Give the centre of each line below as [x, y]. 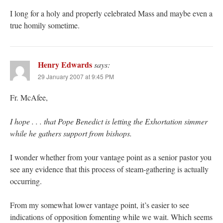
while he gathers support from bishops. [71, 133]
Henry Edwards [65, 65]
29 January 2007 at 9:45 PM [76, 77]
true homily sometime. [45, 25]
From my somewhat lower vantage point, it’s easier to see [100, 205]
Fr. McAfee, [29, 98]
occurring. [26, 181]
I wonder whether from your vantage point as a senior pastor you [111, 157]
